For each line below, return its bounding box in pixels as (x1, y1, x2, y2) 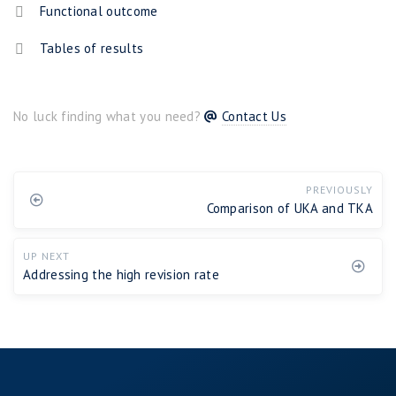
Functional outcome (40, 3, 158, 20)
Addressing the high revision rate (23, 266, 219, 284)
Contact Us (221, 108, 286, 126)
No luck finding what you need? (13, 108, 205, 126)
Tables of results (40, 40, 144, 57)
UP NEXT (23, 249, 70, 263)
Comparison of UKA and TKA (206, 200, 373, 217)
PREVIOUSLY (306, 183, 373, 197)
